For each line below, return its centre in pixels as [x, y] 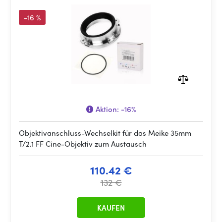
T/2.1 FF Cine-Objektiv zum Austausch [83, 144]
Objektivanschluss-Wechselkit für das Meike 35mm [105, 133]
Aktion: [107, 109]
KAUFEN [111, 208]
